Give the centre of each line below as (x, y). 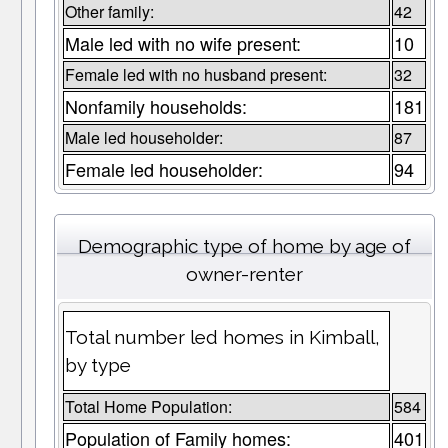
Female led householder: (163, 169)
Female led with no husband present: (195, 75)
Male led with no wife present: (182, 43)
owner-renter (244, 274)
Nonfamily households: (155, 106)
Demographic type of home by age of (244, 246)
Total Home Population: (148, 407)
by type (97, 365)
